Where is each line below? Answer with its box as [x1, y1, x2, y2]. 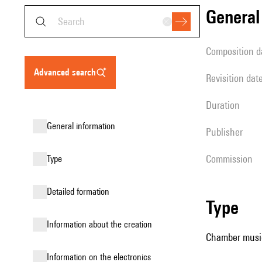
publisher [211, 126, 243, 138]
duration [212, 99, 240, 111]
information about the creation [49, 219, 152, 230]
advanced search [39, 67, 96, 78]
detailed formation [52, 186, 109, 197]
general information [52, 120, 115, 132]
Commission [211, 153, 253, 165]
